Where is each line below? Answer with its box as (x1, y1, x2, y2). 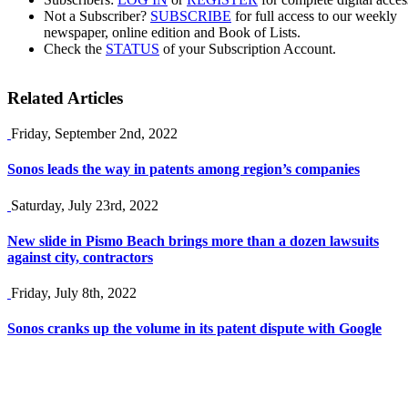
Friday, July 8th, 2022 (11, 285, 137, 301)
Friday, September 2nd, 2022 (11, 126, 178, 142)
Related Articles (7, 88, 123, 108)
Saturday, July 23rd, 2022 (11, 197, 158, 213)
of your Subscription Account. (159, 40, 336, 56)
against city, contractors (7, 249, 153, 265)
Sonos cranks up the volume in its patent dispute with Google (7, 321, 382, 337)
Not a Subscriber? (44, 7, 150, 24)
